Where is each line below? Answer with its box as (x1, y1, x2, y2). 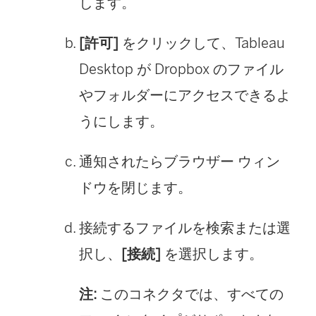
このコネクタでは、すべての (100, 285, 284, 303)
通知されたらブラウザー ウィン (79, 152, 280, 170)
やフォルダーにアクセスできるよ (79, 86, 291, 104)
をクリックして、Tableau (119, 34, 285, 51)
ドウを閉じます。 (79, 178, 192, 196)
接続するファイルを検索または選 (79, 219, 291, 236)
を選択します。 (161, 245, 263, 262)
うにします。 (79, 112, 164, 130)
